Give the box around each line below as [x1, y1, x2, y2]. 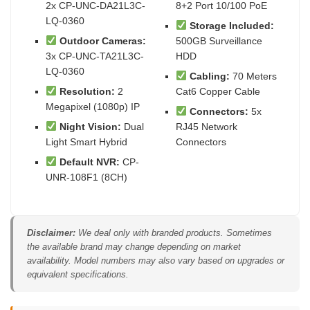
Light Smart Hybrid [46, 136, 127, 147]
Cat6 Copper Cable [176, 85, 260, 97]
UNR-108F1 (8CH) [46, 171, 127, 183]
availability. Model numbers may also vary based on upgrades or [27, 255, 284, 266]
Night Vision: [59, 120, 121, 132]
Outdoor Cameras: [59, 35, 146, 46]
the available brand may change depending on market [27, 241, 241, 252]
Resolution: [59, 85, 115, 97]
